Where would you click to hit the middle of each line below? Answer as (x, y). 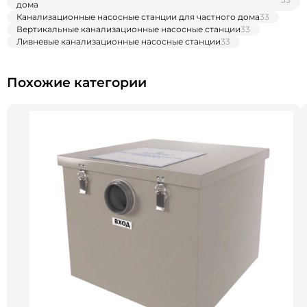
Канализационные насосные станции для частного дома (138, 17)
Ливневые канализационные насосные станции (119, 42)
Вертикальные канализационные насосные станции (128, 29)
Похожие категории (77, 83)
